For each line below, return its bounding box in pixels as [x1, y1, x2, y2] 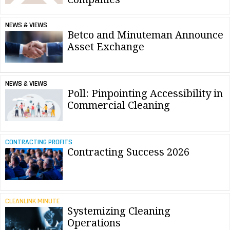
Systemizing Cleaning [67, 204, 170, 217]
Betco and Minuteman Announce [67, 28, 223, 41]
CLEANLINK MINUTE [5, 196, 60, 206]
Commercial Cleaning [67, 99, 170, 111]
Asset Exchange [67, 40, 144, 53]
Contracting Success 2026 [67, 146, 189, 159]
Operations [67, 216, 121, 229]
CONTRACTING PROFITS [5, 138, 72, 147]
